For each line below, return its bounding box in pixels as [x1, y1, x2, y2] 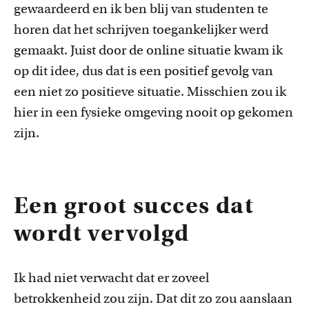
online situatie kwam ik [146, 42, 283, 58]
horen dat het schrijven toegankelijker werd [14, 21, 268, 37]
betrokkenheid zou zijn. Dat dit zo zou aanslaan [14, 290, 292, 306]
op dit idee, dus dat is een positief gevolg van [14, 63, 273, 79]
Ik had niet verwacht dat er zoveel [14, 270, 209, 286]
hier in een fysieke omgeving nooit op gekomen [14, 104, 293, 120]
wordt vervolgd [14, 219, 190, 247]
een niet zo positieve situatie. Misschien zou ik [14, 83, 286, 99]
